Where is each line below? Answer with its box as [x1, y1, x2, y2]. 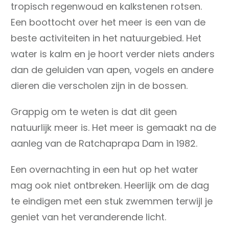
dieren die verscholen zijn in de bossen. [11, 79, 188, 92]
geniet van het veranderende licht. [11, 210, 166, 223]
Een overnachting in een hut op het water [11, 163, 198, 176]
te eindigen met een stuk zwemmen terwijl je [11, 194, 213, 208]
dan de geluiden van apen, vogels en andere [11, 63, 214, 76]
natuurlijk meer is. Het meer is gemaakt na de [11, 121, 216, 134]
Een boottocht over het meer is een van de [11, 15, 205, 29]
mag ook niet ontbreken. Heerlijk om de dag [11, 178, 209, 192]
